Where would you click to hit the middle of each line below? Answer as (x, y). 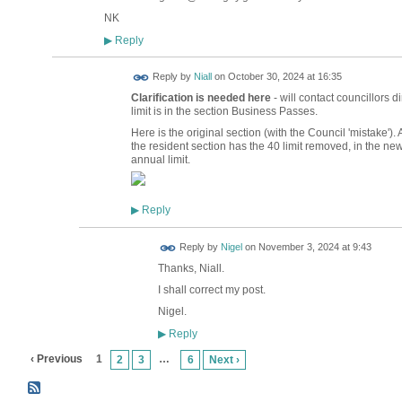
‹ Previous (56, 358)
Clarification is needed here (201, 98)
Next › (224, 359)
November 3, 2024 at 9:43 (315, 247)
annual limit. (160, 160)
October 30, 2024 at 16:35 (284, 77)
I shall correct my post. (213, 289)
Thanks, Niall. (192, 268)
